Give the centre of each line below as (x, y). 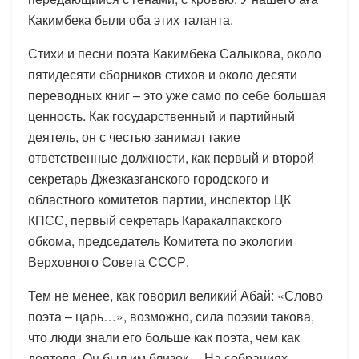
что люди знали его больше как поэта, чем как (164, 337)
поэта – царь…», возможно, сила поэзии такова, (171, 316)
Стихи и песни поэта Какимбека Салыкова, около (175, 53)
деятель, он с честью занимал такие (134, 136)
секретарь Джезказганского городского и (148, 178)
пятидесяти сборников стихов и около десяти (163, 74)
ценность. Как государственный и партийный (161, 115)
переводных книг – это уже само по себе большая (177, 95)
